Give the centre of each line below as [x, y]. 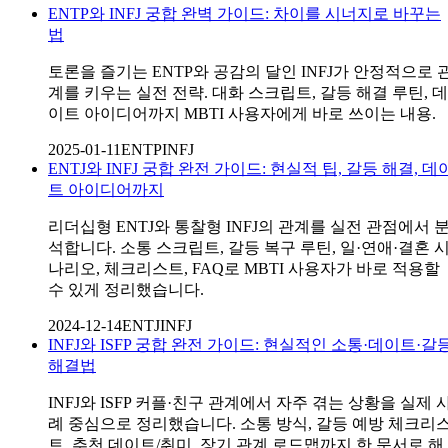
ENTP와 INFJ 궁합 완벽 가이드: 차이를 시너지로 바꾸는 [244, 14]
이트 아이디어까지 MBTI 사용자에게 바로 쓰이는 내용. [242, 114]
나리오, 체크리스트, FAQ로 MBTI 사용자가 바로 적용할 [244, 269]
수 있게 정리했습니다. [126, 290]
